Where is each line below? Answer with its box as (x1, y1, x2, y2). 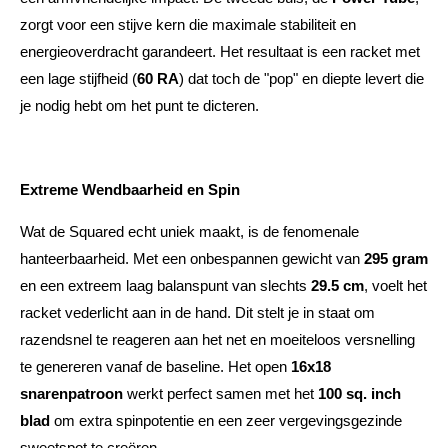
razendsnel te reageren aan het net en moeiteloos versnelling (20, 331, 415, 348)
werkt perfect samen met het (123, 385, 318, 402)
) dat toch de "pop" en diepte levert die (179, 70, 424, 87)
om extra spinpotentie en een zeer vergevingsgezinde (50, 412, 402, 429)
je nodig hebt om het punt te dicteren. (20, 97, 259, 114)
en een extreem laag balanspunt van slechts (20, 277, 311, 294)
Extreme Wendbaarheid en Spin (20, 181, 240, 198)
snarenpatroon (20, 385, 123, 402)
